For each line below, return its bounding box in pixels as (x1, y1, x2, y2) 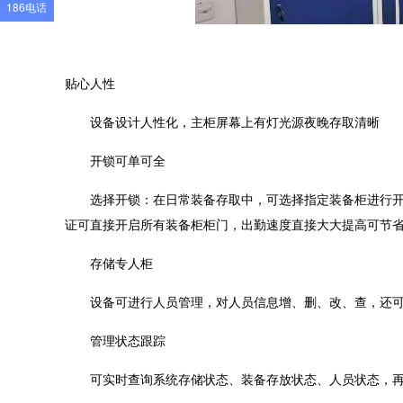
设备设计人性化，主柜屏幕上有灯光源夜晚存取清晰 (90, 112, 380, 130)
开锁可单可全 (90, 151, 166, 169)
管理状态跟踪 (90, 331, 166, 349)
